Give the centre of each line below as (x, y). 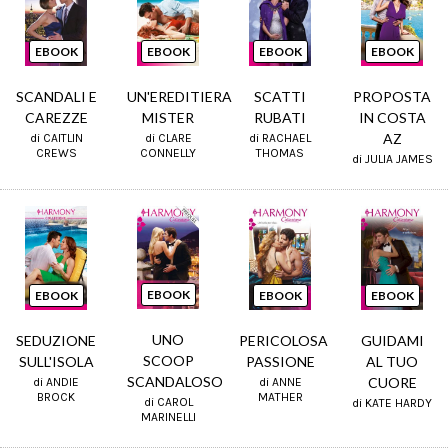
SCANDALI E (56, 97)
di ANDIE (56, 381)
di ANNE (280, 381)
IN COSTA (392, 118)
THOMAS (280, 153)
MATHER (280, 396)
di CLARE (168, 138)
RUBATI (280, 118)
